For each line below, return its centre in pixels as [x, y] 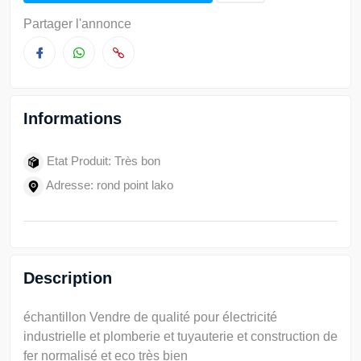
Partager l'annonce [77, 23]
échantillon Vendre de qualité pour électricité [150, 317]
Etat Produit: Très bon [102, 161]
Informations [73, 118]
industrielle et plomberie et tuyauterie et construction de [180, 336]
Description [68, 278]
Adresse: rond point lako [108, 185]
